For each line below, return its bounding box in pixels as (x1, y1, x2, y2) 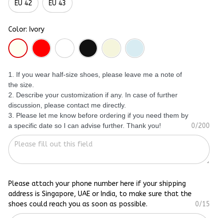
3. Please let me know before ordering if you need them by (8, 111, 188, 120)
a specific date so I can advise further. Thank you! (8, 122, 161, 130)
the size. (8, 81, 36, 89)
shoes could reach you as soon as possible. (8, 200, 147, 209)
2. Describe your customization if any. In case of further (8, 91, 178, 99)
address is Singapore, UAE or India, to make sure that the (8, 190, 192, 199)
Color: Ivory (8, 25, 44, 34)
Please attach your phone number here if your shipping (8, 180, 186, 188)
